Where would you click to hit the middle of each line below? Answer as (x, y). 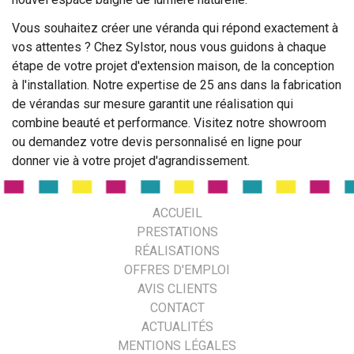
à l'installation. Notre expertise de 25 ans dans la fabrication (177, 85)
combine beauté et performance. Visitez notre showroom (169, 122)
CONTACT (177, 308)
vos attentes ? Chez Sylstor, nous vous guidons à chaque (169, 47)
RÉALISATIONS (177, 251)
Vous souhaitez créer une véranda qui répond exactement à (175, 28)
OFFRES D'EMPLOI (177, 270)
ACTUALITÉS (177, 327)
